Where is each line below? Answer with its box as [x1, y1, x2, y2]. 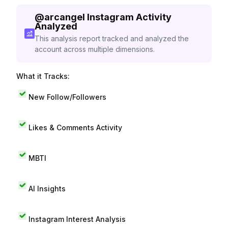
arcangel [44, 12, 85, 22]
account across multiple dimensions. [34, 45, 155, 53]
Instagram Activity [87, 12, 172, 22]
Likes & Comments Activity [28, 123, 122, 132]
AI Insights [28, 184, 66, 193]
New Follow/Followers [28, 92, 106, 101]
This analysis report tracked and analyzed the [34, 34, 189, 43]
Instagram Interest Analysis [28, 214, 126, 223]
